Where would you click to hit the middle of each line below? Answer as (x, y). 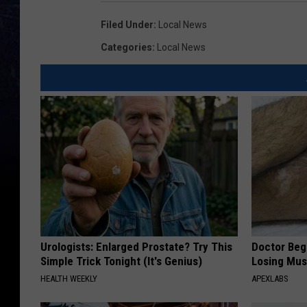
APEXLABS (270, 279)
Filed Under (127, 25)
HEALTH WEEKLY (69, 279)
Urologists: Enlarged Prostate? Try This (136, 247)
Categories (126, 48)
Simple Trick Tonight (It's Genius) (121, 261)
